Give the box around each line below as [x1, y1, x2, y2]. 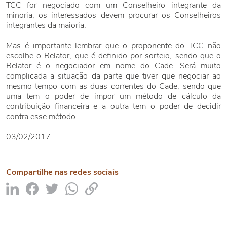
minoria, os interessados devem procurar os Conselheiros [6, 10, 221, 21]
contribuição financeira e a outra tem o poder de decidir [6, 101, 221, 112]
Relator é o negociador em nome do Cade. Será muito [6, 60, 221, 71]
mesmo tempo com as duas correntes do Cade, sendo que [6, 81, 221, 92]
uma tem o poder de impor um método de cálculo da [6, 91, 221, 102]
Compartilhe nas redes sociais [6, 167, 119, 178]
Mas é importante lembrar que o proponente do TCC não [6, 40, 221, 51]
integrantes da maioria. [6, 20, 86, 31]
